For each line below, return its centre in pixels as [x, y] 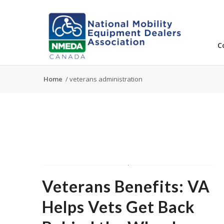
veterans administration [106, 79]
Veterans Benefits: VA [126, 186]
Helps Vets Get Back [118, 206]
